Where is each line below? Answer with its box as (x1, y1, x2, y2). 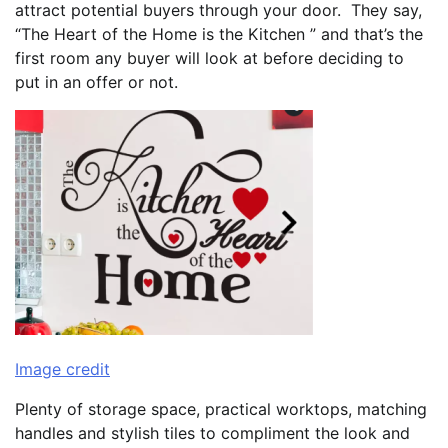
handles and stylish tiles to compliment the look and (15, 422, 410, 443)
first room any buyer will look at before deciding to (15, 47, 404, 68)
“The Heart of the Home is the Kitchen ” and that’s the (15, 23, 423, 44)
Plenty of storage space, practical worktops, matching (15, 398, 427, 419)
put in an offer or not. (15, 71, 178, 92)
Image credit (15, 358, 110, 379)
